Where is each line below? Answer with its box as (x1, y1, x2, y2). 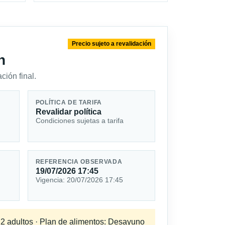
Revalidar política (35, 107, 101, 116)
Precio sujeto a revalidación (72, 40, 152, 48)
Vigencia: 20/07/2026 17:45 (35, 176, 123, 184)
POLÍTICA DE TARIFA (35, 99, 102, 105)
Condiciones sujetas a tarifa (35, 116, 124, 125)
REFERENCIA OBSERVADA (35, 159, 123, 165)
